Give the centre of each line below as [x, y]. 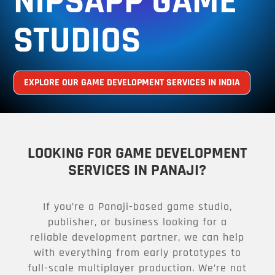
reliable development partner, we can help [137, 237]
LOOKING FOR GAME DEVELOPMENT [137, 152]
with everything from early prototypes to [137, 252]
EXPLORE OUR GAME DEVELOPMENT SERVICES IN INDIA [132, 82]
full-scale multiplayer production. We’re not [137, 267]
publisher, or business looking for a [137, 221]
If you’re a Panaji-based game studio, [137, 206]
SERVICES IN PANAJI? [137, 169]
